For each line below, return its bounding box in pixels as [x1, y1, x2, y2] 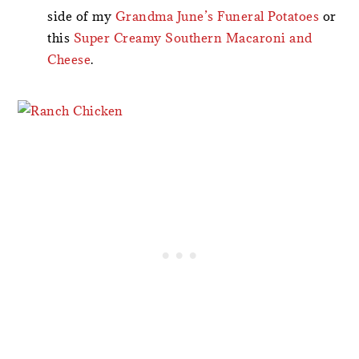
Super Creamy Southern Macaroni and [73, 30, 313, 46]
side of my [47, 8, 115, 24]
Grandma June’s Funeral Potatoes [115, 8, 320, 24]
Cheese [47, 51, 91, 67]
